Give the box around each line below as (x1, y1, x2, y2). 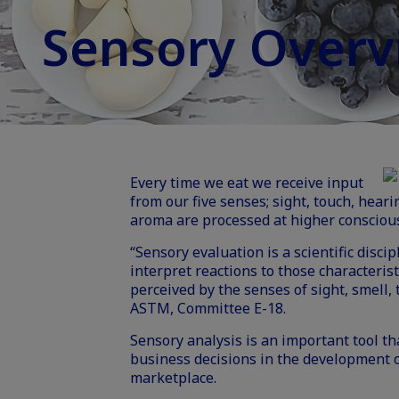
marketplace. (130, 368, 216, 387)
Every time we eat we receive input (130, 173, 363, 192)
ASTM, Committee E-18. (130, 298, 286, 318)
